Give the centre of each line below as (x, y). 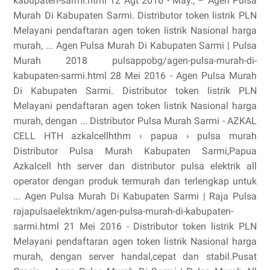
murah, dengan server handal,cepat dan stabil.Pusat (135, 256)
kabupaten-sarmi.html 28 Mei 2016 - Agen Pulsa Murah (135, 76)
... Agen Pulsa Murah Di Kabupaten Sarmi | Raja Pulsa (135, 196)
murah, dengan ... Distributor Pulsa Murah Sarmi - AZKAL (135, 121)
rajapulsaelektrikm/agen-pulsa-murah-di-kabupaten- (123, 211)
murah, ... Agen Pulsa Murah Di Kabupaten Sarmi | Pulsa (135, 46)
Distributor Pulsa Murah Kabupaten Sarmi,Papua (135, 151)
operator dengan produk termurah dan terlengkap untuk (135, 181)
